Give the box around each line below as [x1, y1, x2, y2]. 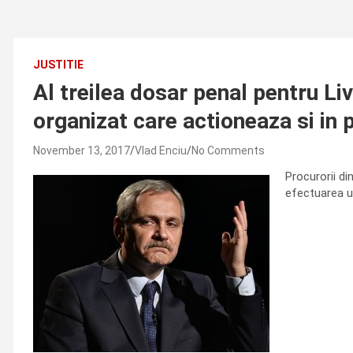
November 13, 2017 [33, 144, 130, 157]
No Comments [191, 144, 265, 157]
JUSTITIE [33, 58, 84, 71]
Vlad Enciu [135, 144, 187, 157]
